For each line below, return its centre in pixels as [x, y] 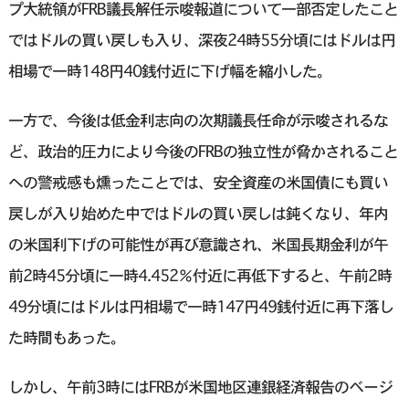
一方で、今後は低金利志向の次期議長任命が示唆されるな [198, 121]
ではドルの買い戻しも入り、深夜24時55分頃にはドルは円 [201, 40]
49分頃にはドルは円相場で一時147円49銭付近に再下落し [200, 307]
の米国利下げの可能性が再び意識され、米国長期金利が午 [198, 245]
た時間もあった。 [66, 338]
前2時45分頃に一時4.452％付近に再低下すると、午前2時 [199, 276]
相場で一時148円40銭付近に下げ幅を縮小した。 [169, 71]
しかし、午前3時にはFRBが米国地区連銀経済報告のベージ [200, 387]
